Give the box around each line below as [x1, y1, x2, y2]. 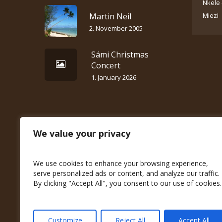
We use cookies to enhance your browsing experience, [33, 159, 208, 168]
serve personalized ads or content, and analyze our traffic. [33, 168, 220, 178]
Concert [91, 59, 120, 71]
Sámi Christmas [91, 49, 149, 60]
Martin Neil [89, 10, 131, 22]
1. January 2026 [91, 72, 136, 82]
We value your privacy [33, 127, 130, 139]
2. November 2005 [89, 23, 143, 33]
